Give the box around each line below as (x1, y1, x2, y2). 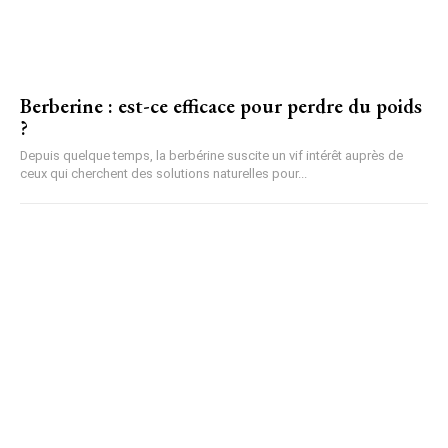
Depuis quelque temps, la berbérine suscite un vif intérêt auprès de (20, 148, 403, 163)
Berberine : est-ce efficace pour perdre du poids (20, 93, 422, 119)
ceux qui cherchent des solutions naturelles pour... (20, 166, 307, 181)
